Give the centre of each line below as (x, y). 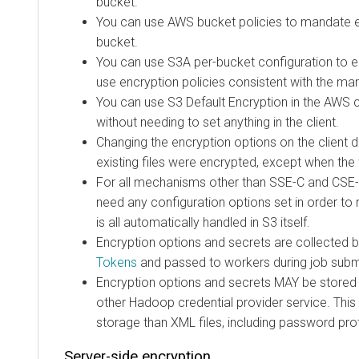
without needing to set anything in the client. (218, 122)
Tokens (117, 262)
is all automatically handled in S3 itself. (203, 222)
